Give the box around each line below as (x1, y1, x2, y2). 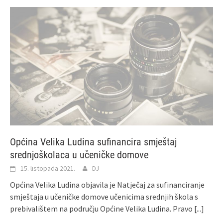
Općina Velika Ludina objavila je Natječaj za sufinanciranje (10, 180, 205, 190)
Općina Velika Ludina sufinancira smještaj (10, 136, 177, 148)
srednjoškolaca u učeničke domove (10, 149, 148, 161)
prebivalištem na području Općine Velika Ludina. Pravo (10, 204, 194, 214)
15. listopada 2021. (20, 164, 75, 173)
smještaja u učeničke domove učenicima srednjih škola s (10, 192, 198, 202)
